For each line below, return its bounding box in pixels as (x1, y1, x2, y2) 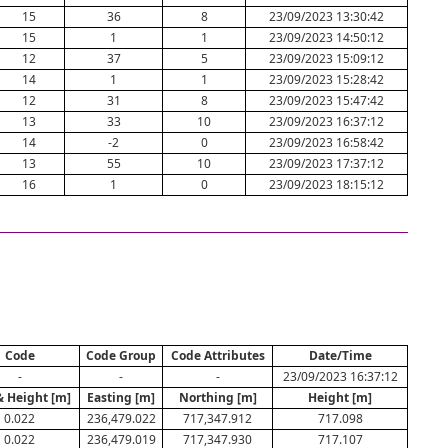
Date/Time (308, 347, 372, 364)
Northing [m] (178, 389, 257, 406)
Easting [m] (87, 389, 155, 406)
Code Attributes (170, 347, 265, 364)
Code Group (86, 347, 156, 364)
